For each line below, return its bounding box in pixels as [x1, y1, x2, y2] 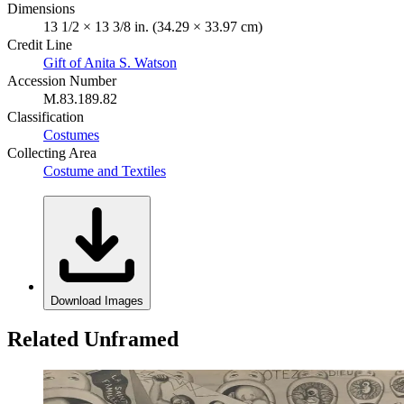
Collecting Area [7, 144, 96, 161]
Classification [7, 108, 84, 124]
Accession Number [7, 72, 116, 88]
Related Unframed [7, 327, 179, 352]
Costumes [43, 126, 99, 142]
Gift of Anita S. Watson [43, 54, 177, 70]
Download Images [50, 293, 143, 308]
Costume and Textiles [43, 162, 166, 179]
